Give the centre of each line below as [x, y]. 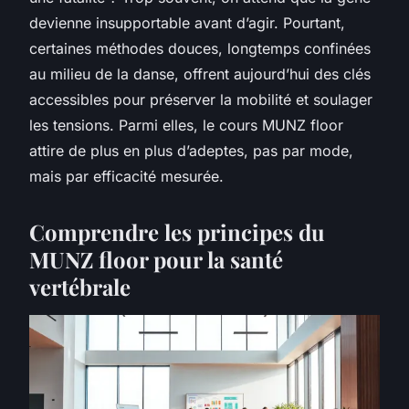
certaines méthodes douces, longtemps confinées [200, 49]
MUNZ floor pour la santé [156, 260]
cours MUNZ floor [281, 126]
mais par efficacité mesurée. [126, 177]
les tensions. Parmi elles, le [124, 126]
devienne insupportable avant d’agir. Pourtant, [187, 23]
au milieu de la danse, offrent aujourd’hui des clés [200, 74]
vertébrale [80, 287]
